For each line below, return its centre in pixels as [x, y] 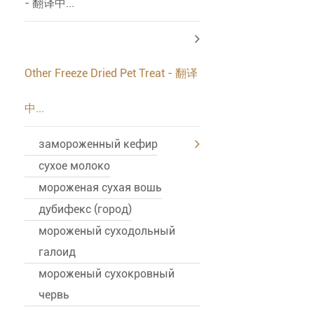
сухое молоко [74, 166]
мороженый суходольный [107, 231]
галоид [57, 252]
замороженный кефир [98, 144]
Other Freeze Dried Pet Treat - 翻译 [111, 74]
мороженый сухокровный [107, 274]
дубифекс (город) [85, 210]
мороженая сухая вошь [100, 188]
